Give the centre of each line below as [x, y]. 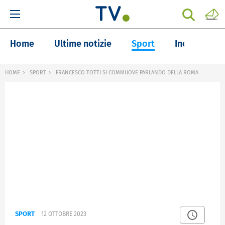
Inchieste [194, 44]
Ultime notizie [83, 44]
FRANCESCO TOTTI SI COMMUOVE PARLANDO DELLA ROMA [126, 73]
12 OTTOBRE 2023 [64, 214]
